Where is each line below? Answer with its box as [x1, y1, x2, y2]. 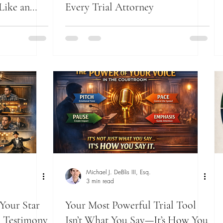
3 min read [86, 177, 114, 186]
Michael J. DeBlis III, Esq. [86, 168, 151, 177]
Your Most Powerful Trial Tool [65, 199, 196, 212]
